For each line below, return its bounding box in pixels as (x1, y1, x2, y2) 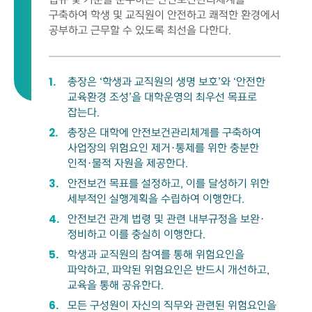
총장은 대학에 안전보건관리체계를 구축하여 (68, 127, 261, 139)
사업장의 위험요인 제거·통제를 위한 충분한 (68, 142, 259, 154)
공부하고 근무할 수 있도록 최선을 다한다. (49, 24, 231, 36)
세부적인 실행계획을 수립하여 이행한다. (68, 193, 244, 205)
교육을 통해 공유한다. (68, 279, 164, 291)
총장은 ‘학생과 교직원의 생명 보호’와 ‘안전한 (68, 76, 265, 88)
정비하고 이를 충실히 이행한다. (68, 228, 205, 240)
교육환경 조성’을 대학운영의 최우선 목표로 (68, 91, 257, 103)
